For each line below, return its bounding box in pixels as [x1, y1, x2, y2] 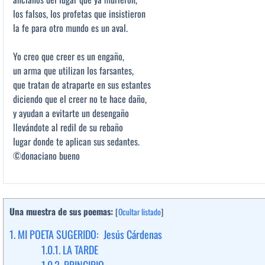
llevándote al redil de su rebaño [13, 119, 123, 134]
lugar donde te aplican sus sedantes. [13, 134, 140, 148]
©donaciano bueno [13, 148, 80, 163]
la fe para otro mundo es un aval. [13, 20, 128, 35]
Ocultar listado [118, 205, 161, 218]
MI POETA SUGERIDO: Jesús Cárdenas [15, 227, 162, 243]
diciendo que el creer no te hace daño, [13, 91, 147, 106]
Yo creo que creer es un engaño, [13, 49, 124, 63]
